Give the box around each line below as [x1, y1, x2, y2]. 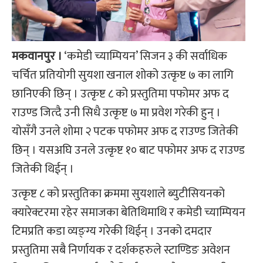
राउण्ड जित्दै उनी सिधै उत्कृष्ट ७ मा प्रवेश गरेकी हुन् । [12, 103, 221, 123]
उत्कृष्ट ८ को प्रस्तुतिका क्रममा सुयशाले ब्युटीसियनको [12, 184, 225, 204]
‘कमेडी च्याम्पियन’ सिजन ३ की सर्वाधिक [62, 46, 227, 67]
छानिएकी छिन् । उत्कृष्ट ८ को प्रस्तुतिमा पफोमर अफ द [12, 84, 229, 104]
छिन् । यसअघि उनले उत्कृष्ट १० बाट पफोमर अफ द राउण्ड [12, 140, 245, 161]
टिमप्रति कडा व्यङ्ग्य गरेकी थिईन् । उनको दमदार [12, 221, 212, 242]
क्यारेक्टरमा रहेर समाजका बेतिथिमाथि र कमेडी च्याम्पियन [12, 203, 245, 223]
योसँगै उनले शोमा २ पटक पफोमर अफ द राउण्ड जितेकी [12, 122, 238, 142]
